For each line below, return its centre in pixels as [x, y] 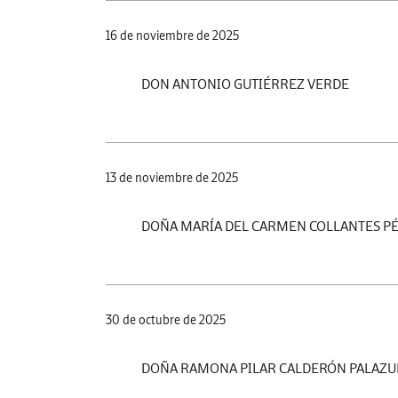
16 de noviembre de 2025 [172, 35]
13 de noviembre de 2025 [172, 177]
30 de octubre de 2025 [166, 319]
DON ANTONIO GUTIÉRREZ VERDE [245, 83]
